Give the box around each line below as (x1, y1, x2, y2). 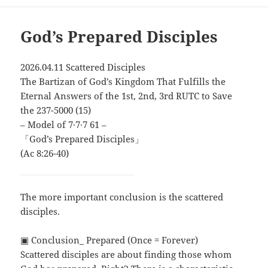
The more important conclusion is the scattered (20, 190, 224, 203)
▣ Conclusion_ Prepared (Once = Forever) (20, 233, 199, 246)
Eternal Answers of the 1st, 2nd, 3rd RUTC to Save (20, 89, 233, 102)
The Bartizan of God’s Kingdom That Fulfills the (20, 75, 226, 87)
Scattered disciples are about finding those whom (20, 248, 232, 260)
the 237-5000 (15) (20, 103, 92, 116)
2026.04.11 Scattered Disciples (20, 60, 146, 73)
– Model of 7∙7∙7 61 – (20, 118, 107, 130)
